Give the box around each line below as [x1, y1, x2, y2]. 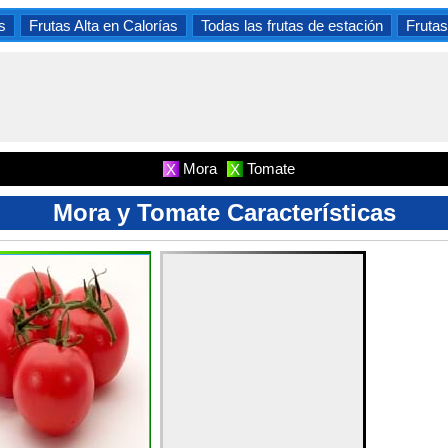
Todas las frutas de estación [201, 16, 383, 34]
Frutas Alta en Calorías [29, 16, 178, 34]
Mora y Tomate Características [52, 199, 396, 226]
